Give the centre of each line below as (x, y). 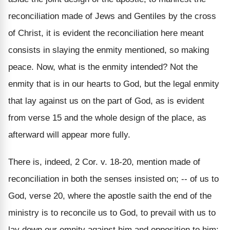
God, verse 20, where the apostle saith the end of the (110, 196)
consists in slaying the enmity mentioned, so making (109, 50)
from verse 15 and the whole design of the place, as (107, 118)
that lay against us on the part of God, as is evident (106, 101)
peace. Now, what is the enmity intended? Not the (103, 67)
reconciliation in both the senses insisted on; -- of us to (113, 179)
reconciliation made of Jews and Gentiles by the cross (112, 16)
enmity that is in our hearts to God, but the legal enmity (114, 84)
